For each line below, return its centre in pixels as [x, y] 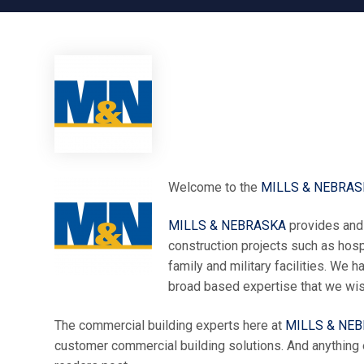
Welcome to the [214, 187]
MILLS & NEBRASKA [227, 226]
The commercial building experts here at [170, 325]
